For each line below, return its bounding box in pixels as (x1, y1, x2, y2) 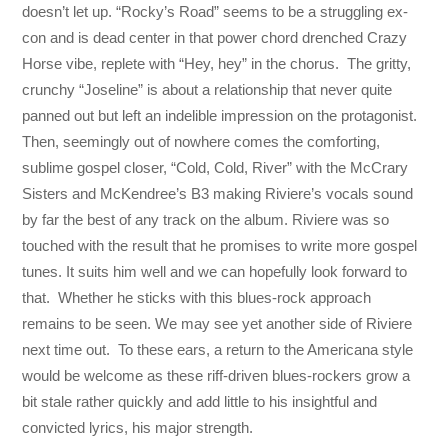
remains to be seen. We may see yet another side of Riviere (22, 315, 413, 333)
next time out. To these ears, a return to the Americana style (22, 341, 414, 359)
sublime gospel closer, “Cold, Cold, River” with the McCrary (22, 159, 409, 177)
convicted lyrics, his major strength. (22, 419, 254, 437)
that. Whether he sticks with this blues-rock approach (22, 289, 372, 307)
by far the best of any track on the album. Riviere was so (22, 211, 390, 229)
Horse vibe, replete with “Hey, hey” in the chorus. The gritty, (22, 55, 412, 73)
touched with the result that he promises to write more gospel (22, 237, 418, 255)
